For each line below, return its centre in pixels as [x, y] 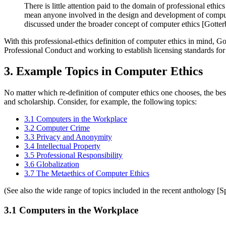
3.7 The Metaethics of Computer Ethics [87, 174]
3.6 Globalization [52, 164]
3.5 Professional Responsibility [73, 155]
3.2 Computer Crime [57, 128]
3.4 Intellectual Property [62, 146]
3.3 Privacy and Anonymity [68, 137]
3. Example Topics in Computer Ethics [103, 71]
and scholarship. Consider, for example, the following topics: [100, 102]
